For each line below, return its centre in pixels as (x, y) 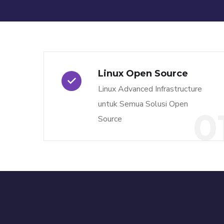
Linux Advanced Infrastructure (150, 89)
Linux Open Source (143, 73)
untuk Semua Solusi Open (143, 104)
